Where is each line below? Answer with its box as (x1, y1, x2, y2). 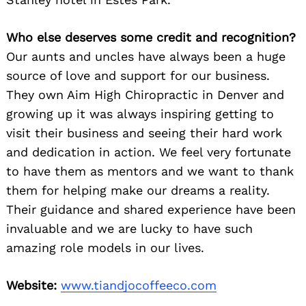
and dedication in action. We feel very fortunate (6, 144, 291, 159)
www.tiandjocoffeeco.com (61, 277, 217, 292)
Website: (6, 277, 57, 292)
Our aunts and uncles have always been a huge (6, 48, 286, 64)
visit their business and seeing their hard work (6, 125, 282, 140)
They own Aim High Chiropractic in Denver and (6, 87, 284, 102)
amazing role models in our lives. (6, 240, 204, 255)
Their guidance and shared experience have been (6, 201, 296, 217)
